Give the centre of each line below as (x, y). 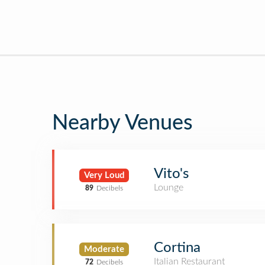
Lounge (169, 188)
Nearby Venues (122, 123)
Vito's (171, 174)
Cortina (177, 248)
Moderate (104, 249)
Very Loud (104, 175)
